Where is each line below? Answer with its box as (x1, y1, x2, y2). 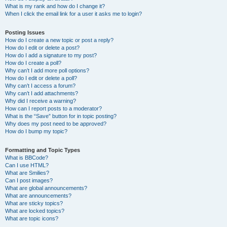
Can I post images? (5, 177, 53, 183)
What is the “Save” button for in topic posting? (5, 113, 117, 119)
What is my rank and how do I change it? (5, 3, 105, 9)
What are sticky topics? (5, 200, 63, 206)
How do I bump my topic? (5, 128, 67, 134)
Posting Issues (5, 29, 45, 35)
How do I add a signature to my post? (5, 52, 97, 58)
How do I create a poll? (5, 60, 61, 66)
